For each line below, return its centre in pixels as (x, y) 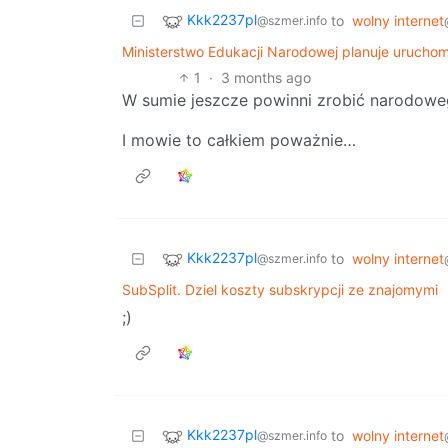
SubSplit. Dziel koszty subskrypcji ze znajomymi (280, 289)
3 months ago (266, 77)
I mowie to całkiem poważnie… (239, 139)
